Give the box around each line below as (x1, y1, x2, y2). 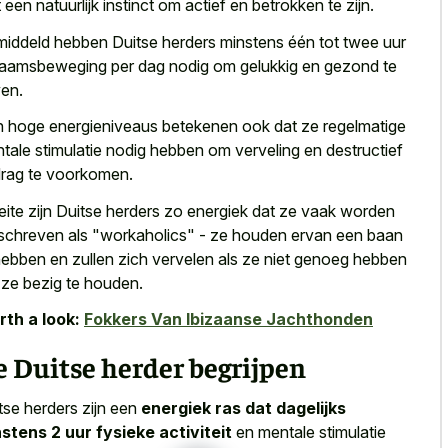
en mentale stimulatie (232, 421, 386, 442)
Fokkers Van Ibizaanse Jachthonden (84, 309, 373, 330)
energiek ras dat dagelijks (141, 397, 346, 418)
